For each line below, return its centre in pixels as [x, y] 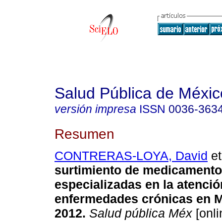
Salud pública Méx [139, 213]
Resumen [84, 134]
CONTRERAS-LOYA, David [131, 156]
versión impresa [95, 109]
